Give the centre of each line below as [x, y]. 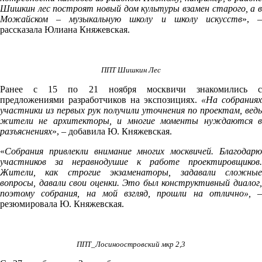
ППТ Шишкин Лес [131, 70]
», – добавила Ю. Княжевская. [112, 131]
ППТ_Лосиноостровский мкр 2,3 [131, 244]
